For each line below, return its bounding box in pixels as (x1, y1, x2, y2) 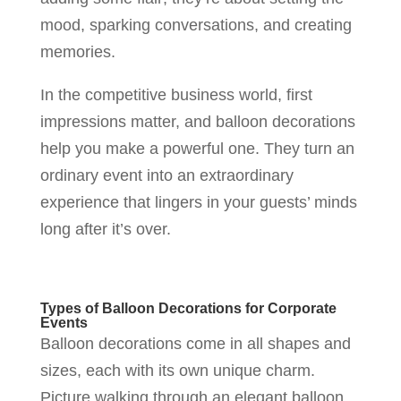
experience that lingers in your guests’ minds (39, 192, 357, 211)
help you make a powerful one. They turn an (39, 139, 354, 158)
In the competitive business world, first (39, 85, 312, 104)
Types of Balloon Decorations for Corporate (39, 300, 337, 316)
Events (39, 314, 88, 330)
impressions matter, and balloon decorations (39, 112, 355, 131)
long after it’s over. (39, 219, 171, 238)
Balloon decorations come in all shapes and (39, 334, 351, 353)
